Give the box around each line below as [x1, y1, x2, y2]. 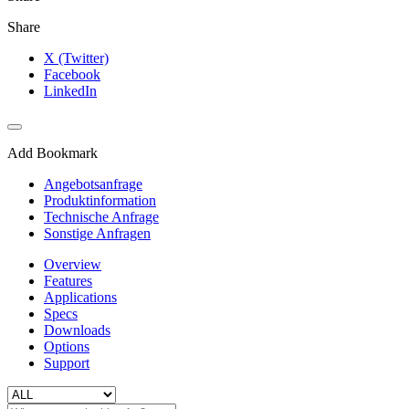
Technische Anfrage [44, 208, 159, 225]
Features [44, 272, 92, 288]
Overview [44, 256, 101, 272]
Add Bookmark [7, 144, 98, 161]
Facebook [44, 66, 100, 82]
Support [44, 354, 89, 371]
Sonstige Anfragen [44, 225, 151, 241]
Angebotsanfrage [44, 175, 142, 192]
